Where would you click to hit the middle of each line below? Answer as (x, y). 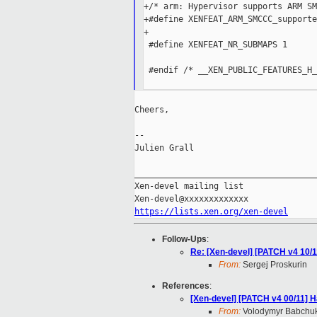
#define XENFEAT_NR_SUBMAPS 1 (215, 45)
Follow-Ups (184, 240)
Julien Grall (164, 148)
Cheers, (152, 110)
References (186, 286)
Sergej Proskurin (274, 265)
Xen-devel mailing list (189, 186)
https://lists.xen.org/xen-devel (211, 212)
